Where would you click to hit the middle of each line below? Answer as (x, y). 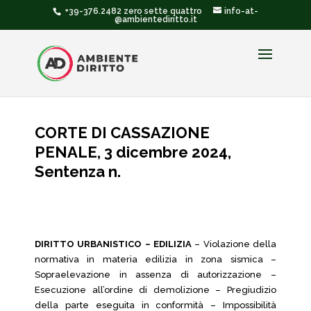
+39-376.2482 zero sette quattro (132, 11)
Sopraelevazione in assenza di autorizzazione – (155, 275)
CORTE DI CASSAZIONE (122, 133)
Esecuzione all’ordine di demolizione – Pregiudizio (155, 290)
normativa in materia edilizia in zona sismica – (155, 259)
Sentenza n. (78, 171)
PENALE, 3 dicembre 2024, (133, 152)
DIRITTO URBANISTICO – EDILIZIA (113, 244)
